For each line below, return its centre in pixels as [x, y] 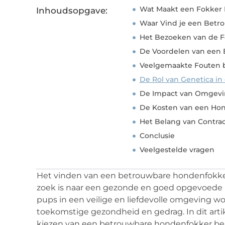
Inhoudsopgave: [72, 11]
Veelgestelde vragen [177, 150]
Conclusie [157, 136]
